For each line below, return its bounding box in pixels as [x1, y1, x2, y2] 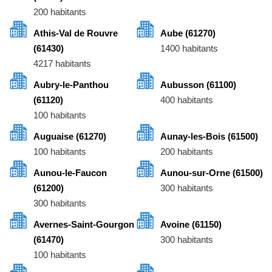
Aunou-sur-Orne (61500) [160, 168, 263, 178]
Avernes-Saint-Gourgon [33, 219, 134, 230]
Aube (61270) [160, 28, 216, 39]
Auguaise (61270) [33, 131, 106, 142]
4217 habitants [33, 58, 91, 69]
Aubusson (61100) [160, 80, 236, 90]
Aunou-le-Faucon [33, 168, 107, 178]
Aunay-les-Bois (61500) [160, 131, 258, 142]
